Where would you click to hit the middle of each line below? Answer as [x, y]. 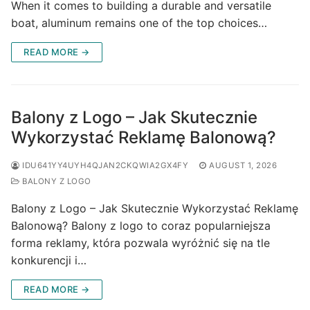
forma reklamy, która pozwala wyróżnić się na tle [140, 243]
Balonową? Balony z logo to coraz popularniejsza [141, 225]
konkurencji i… [49, 260]
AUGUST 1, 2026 [243, 165]
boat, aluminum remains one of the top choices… [139, 22]
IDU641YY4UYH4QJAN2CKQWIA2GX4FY [104, 165]
